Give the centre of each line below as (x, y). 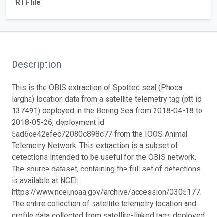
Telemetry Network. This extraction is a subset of (95, 145)
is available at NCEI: (45, 180)
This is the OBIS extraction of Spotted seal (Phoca (97, 87)
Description (36, 64)
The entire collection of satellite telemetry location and (104, 203)
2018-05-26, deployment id (58, 122)
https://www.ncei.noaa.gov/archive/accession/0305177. (107, 192)
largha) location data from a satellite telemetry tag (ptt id (107, 99)
